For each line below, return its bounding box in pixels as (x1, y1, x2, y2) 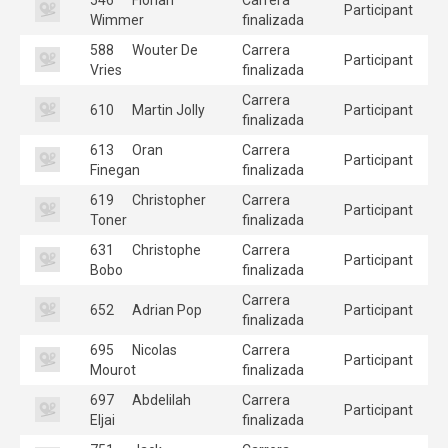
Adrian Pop (129, 301, 202, 318)
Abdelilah (129, 391, 191, 408)
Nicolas (129, 341, 177, 358)
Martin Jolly (129, 101, 205, 118)
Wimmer (90, 11, 144, 28)
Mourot (90, 361, 136, 378)
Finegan (90, 161, 140, 178)
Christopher (129, 191, 206, 208)
